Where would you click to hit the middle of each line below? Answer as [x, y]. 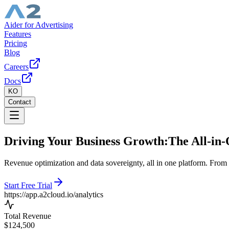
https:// [15, 194]
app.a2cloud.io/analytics [64, 194]
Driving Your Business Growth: [86, 141]
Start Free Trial [28, 185]
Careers [16, 67]
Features [18, 34]
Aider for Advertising [39, 25]
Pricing [16, 43]
